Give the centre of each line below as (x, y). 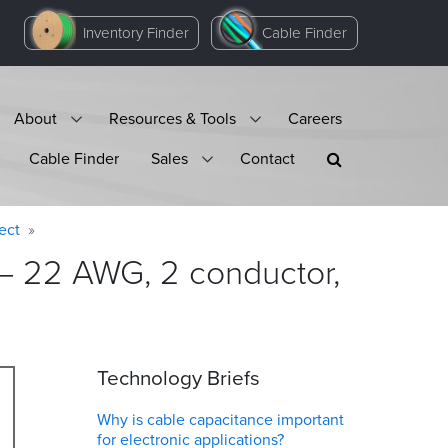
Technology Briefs (178, 378)
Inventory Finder (135, 32)
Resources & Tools (172, 118)
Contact (267, 158)
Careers (315, 118)
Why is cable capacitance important (220, 419)
